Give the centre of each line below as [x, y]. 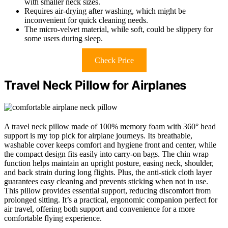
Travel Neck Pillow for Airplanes [95, 85]
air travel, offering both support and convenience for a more [99, 209]
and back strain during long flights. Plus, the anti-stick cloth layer [108, 173]
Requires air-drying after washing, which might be [105, 11]
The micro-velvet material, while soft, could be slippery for [119, 30]
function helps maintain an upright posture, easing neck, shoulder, [109, 163]
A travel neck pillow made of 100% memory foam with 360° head [110, 127]
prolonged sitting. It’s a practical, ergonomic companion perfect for [111, 200]
